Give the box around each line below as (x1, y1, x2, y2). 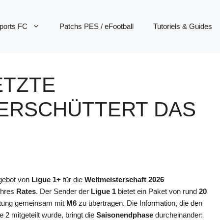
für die (61, 175, 84, 184)
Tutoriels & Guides (153, 22, 212, 31)
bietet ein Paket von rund (116, 187, 199, 195)
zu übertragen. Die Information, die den (77, 198, 202, 207)
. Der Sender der (36, 187, 91, 195)
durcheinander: (153, 210, 203, 219)
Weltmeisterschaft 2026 (84, 175, 164, 184)
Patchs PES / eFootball (59, 22, 134, 31)
